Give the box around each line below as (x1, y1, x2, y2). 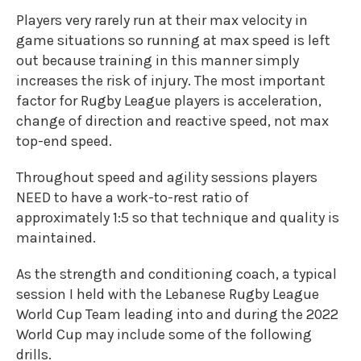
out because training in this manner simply (16, 52, 299, 69)
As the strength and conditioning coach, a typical (16, 265, 337, 283)
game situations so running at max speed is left (16, 31, 330, 49)
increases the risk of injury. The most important (16, 72, 326, 89)
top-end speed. (16, 132, 112, 150)
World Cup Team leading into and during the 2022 (16, 305, 338, 323)
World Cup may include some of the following (16, 326, 312, 343)
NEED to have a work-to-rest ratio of (16, 189, 249, 206)
